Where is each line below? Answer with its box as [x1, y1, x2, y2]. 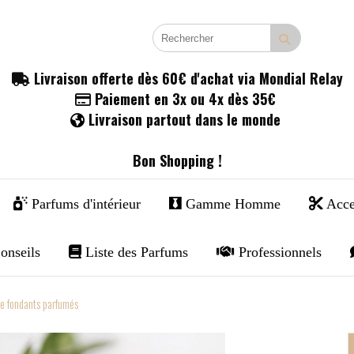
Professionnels [234, 244, 322, 260]
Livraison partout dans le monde [88, 109, 284, 130]
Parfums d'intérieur [28, 196, 141, 212]
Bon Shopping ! [132, 150, 222, 171]
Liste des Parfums [81, 244, 188, 260]
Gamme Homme [182, 196, 281, 212]
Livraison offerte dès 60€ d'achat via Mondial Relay [29, 68, 343, 88]
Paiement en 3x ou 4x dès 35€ [90, 88, 280, 109]
